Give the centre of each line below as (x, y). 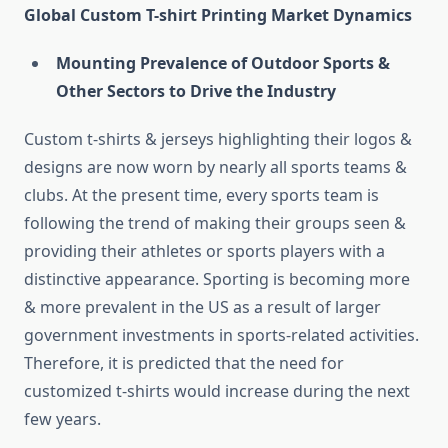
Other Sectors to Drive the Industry (196, 91)
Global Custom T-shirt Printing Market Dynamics (218, 15)
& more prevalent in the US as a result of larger (202, 307)
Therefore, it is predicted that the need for (184, 363)
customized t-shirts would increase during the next (217, 391)
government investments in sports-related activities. (221, 335)
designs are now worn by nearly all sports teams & (215, 167)
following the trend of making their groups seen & (215, 223)
